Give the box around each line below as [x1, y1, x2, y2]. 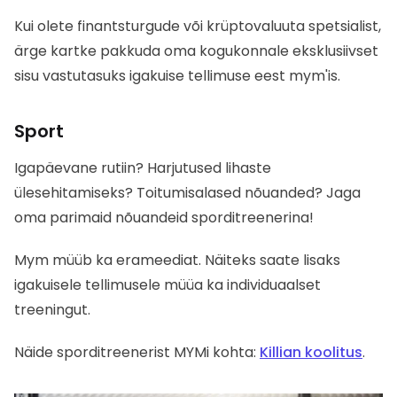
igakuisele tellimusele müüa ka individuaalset [14, 275, 321, 296]
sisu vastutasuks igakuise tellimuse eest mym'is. [14, 66, 340, 87]
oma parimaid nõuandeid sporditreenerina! [14, 207, 314, 229]
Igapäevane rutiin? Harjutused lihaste [14, 158, 271, 179]
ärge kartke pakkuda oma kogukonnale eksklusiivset [14, 41, 378, 62]
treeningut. [14, 300, 90, 321]
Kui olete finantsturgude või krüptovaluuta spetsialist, [14, 16, 381, 37]
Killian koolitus [260, 342, 362, 363]
